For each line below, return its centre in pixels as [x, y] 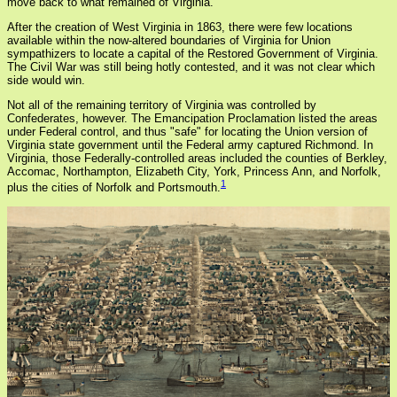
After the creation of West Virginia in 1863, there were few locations [180, 27]
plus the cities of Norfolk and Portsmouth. [114, 188]
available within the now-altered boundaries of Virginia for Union [169, 41]
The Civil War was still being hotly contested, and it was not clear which [191, 67]
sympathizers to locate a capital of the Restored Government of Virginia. [193, 54]
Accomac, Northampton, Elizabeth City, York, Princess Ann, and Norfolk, [194, 172]
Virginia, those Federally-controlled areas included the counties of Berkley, [197, 159]
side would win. [46, 81]
